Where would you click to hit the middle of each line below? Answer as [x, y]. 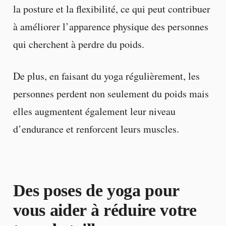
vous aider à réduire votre [105, 210]
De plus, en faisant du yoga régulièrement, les [106, 76]
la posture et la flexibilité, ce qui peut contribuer [111, 9]
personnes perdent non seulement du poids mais [111, 94]
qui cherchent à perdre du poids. [78, 44]
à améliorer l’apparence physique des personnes [110, 27]
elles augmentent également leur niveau [94, 111]
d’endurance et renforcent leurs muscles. [96, 129]
